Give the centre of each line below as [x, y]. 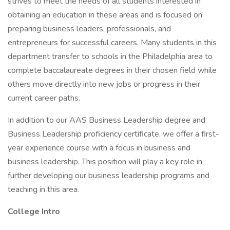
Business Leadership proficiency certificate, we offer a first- [113, 134]
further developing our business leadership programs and [109, 176]
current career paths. [44, 98]
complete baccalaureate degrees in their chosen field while [112, 70]
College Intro [34, 212]
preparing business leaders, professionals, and [89, 29]
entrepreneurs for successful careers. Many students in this [112, 43]
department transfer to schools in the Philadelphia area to [110, 56]
